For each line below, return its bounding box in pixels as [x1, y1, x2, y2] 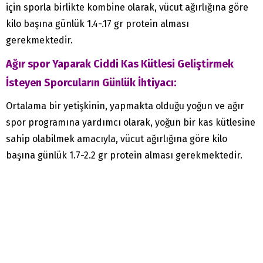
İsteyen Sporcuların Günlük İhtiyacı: [6, 76, 176, 89]
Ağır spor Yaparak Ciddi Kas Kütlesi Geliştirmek [6, 57, 234, 70]
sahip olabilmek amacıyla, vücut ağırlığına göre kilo [6, 133, 227, 144]
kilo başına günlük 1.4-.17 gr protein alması [6, 18, 189, 29]
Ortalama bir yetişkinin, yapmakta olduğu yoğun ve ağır [6, 100, 244, 112]
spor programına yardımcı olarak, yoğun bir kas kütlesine [6, 116, 255, 128]
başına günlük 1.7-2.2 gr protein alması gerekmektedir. [6, 149, 242, 161]
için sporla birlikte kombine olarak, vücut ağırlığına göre [6, 1, 248, 13]
